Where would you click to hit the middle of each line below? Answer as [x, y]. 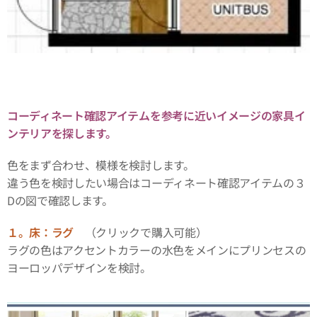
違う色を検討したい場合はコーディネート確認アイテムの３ [156, 183]
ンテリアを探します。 [62, 133]
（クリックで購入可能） [146, 232]
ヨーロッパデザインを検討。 [79, 268]
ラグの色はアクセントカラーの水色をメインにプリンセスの [157, 250]
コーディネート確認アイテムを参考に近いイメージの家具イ [156, 116]
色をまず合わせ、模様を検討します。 [101, 165]
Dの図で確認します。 [60, 201]
